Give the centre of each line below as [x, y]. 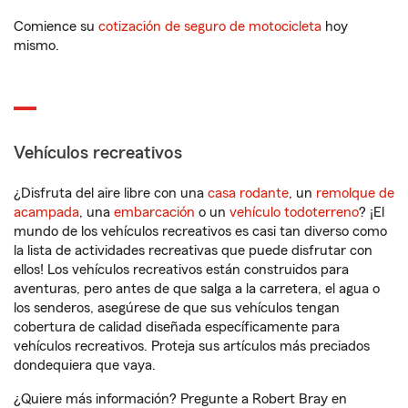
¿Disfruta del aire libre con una [111, 193]
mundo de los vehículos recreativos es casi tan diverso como [200, 231]
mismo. [36, 46]
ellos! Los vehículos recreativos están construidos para [181, 270]
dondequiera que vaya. [85, 365]
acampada [46, 212]
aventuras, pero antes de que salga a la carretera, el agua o [197, 289]
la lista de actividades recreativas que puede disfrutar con [193, 250]
